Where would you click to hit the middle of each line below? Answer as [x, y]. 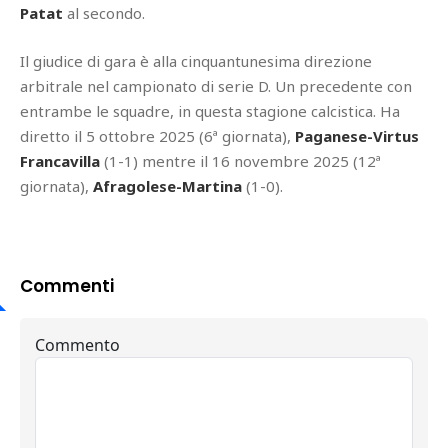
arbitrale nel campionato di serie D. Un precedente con [216, 86]
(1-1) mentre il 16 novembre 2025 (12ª [240, 161]
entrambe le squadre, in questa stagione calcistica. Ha [210, 111]
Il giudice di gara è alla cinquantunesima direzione [196, 61]
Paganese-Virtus [357, 136]
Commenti [67, 286]
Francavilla [60, 161]
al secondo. [106, 13]
